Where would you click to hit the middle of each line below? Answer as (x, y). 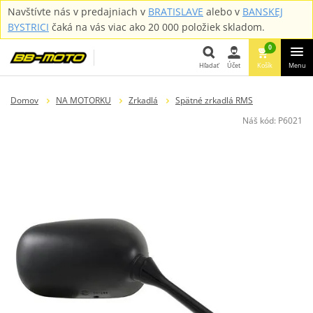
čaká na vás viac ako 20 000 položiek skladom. (157, 27)
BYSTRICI (28, 27)
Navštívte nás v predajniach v (78, 12)
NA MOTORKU (83, 100)
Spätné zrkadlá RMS (214, 100)
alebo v (223, 12)
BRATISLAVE (176, 12)
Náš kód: (260, 120)
